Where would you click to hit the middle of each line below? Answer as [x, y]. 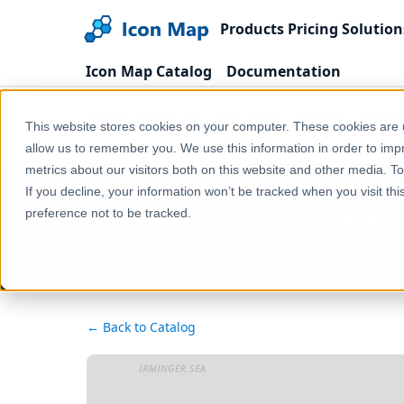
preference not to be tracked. [108, 213]
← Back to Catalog [141, 327]
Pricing [313, 28]
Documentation [284, 71]
